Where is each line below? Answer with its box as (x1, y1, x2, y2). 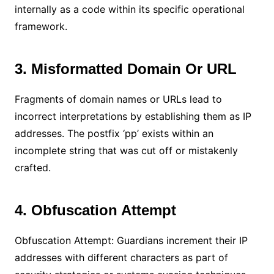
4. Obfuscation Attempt (14, 201, 176, 218)
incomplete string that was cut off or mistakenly (14, 144, 238, 157)
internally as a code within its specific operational (14, 2, 245, 15)
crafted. (14, 161, 54, 174)
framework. (14, 20, 70, 32)
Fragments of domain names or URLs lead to (14, 92, 222, 105)
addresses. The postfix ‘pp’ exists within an (14, 127, 213, 139)
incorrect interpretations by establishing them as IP (14, 109, 251, 122)
